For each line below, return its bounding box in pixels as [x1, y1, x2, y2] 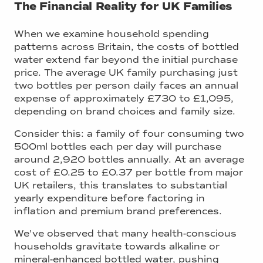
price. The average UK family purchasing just [14, 66, 238, 78]
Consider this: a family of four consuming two [14, 127, 244, 139]
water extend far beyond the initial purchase [14, 53, 238, 65]
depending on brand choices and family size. [14, 105, 235, 117]
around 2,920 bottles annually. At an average [14, 153, 244, 165]
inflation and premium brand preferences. [14, 205, 222, 217]
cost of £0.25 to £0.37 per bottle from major [14, 166, 243, 178]
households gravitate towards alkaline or [14, 240, 220, 252]
